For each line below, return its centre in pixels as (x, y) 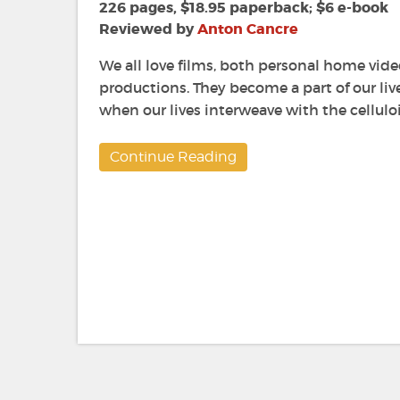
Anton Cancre (248, 29)
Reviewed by (148, 29)
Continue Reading (173, 157)
